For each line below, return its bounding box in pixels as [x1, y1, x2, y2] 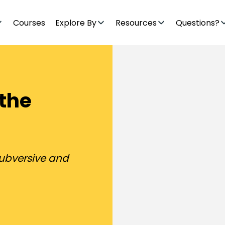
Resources [116, 17, 157, 29]
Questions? [176, 17, 220, 29]
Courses [13, 17, 46, 29]
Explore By [55, 17, 97, 29]
